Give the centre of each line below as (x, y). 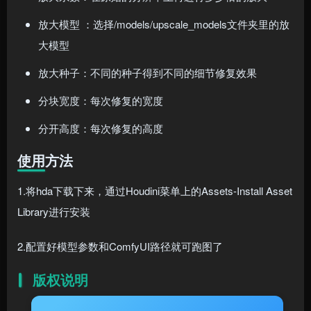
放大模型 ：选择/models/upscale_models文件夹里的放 (164, 24)
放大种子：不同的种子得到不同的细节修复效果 (148, 73)
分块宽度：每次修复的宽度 (101, 101)
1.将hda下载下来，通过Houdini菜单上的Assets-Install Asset (155, 191)
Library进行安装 (54, 212)
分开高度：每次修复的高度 (101, 128)
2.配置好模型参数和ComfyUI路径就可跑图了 (120, 246)
